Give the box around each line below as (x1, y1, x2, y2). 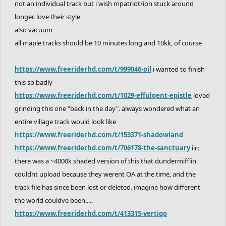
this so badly (15, 77, 52, 87)
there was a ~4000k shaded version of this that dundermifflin (15, 156, 196, 165)
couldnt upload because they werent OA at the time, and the (15, 169, 196, 179)
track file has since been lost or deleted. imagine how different (15, 182, 200, 192)
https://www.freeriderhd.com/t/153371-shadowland (15, 130, 183, 139)
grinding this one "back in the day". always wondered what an (15, 103, 200, 113)
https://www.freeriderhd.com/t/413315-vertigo (15, 208, 167, 218)
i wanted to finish (151, 64, 205, 74)
